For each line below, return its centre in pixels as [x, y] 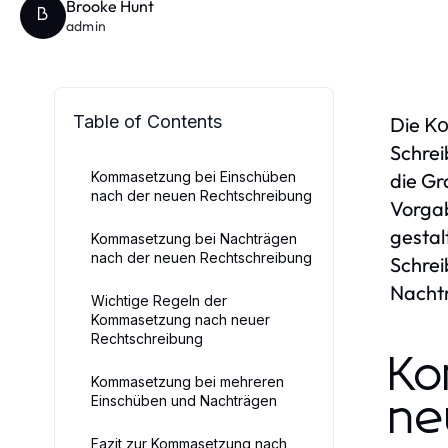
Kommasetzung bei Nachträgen [194, 238]
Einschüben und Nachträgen [184, 400]
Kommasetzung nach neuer [180, 319]
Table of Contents [147, 121]
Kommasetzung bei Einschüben [193, 176]
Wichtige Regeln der [159, 300]
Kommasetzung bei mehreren [187, 381]
